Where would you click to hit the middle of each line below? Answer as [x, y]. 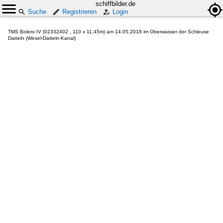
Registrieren [79, 12]
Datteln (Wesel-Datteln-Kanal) [42, 38]
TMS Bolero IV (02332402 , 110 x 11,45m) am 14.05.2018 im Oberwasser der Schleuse [109, 32]
